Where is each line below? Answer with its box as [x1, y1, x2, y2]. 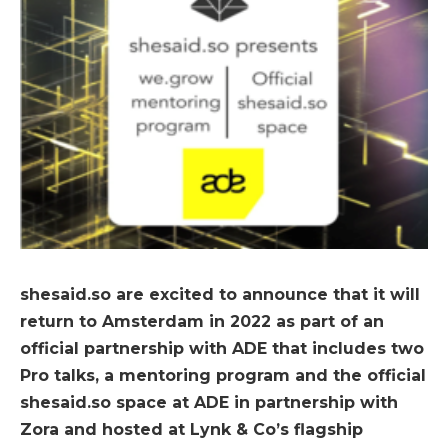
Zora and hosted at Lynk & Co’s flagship [20, 419, 363, 439]
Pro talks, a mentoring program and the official [20, 365, 426, 385]
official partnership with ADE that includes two [20, 338, 424, 358]
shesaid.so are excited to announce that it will [20, 284, 420, 304]
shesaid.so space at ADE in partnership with [20, 392, 398, 412]
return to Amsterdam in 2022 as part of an [20, 311, 384, 331]
